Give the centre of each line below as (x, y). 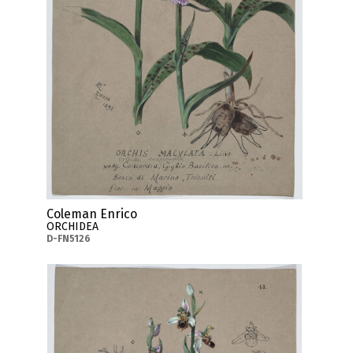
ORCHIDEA (73, 227)
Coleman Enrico (92, 214)
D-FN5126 (69, 239)
